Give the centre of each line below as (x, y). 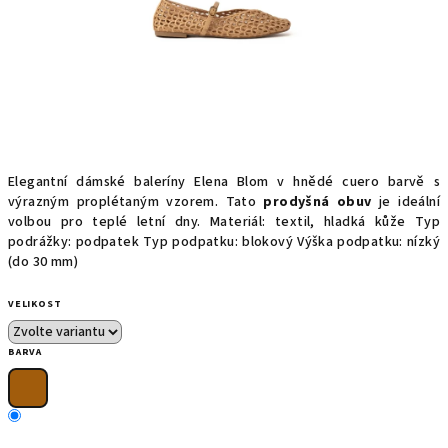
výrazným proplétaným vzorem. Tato (136, 202)
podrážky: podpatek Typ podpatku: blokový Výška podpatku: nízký (224, 242)
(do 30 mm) (43, 262)
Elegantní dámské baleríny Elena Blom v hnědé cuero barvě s (224, 182)
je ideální (405, 202)
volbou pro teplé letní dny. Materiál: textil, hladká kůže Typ (224, 222)
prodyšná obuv (317, 202)
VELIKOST (35, 304)
